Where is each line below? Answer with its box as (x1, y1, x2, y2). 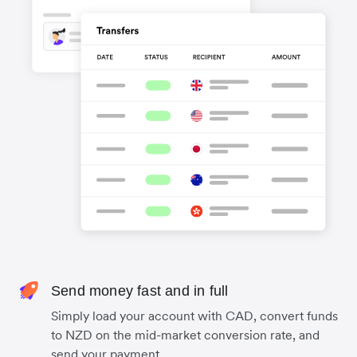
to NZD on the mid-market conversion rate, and (51, 327, 320, 343)
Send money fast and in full (51, 283, 229, 300)
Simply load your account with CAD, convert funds (51, 308, 338, 324)
